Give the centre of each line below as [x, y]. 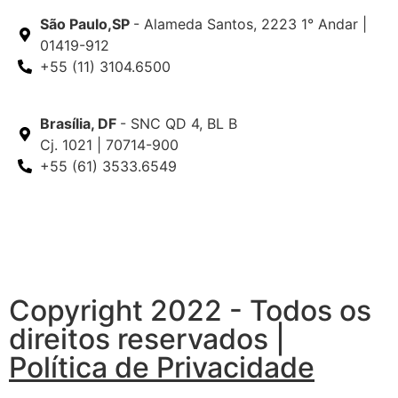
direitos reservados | [147, 339]
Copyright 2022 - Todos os [190, 311]
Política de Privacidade [162, 368]
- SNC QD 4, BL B [179, 124]
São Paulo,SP [87, 24]
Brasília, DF [80, 124]
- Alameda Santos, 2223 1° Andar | [250, 24]
